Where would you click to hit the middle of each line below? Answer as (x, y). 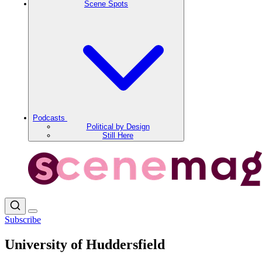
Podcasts (50, 118)
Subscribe (23, 220)
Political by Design (118, 127)
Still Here (118, 135)
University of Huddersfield (85, 244)
